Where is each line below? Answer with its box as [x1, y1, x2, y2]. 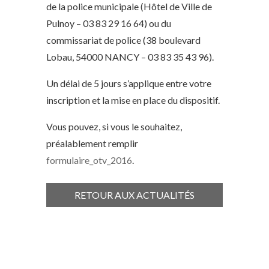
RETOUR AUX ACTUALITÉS [74, 189, 195, 201]
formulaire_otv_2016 [46, 154, 133, 166]
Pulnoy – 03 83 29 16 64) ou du [46, 17, 172, 29]
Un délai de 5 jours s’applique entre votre [46, 77, 212, 89]
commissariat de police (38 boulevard [46, 34, 201, 46]
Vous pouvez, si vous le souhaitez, [46, 121, 183, 133]
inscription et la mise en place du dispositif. [46, 94, 220, 106]
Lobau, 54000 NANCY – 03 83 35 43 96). [46, 51, 214, 63]
